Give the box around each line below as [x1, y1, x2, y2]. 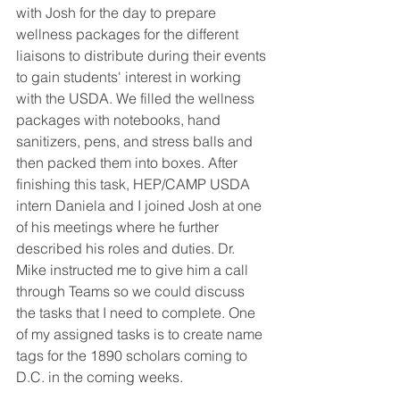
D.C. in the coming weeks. [16, 368, 183, 386]
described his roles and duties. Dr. [16, 239, 238, 257]
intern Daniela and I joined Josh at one [16, 196, 265, 214]
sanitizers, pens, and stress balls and [16, 132, 256, 150]
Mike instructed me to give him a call [16, 261, 252, 279]
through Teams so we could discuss [16, 282, 248, 300]
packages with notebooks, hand [16, 111, 224, 129]
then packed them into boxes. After [16, 154, 241, 171]
